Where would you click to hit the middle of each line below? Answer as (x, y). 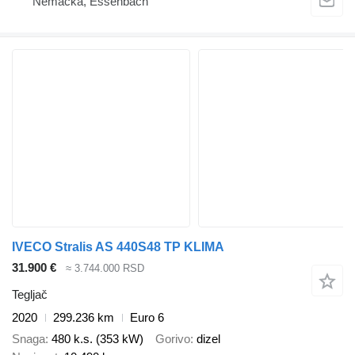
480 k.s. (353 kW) (97, 338)
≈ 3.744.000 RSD (105, 268)
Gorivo (173, 338)
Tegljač (30, 295)
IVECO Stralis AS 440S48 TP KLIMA (118, 246)
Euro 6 (147, 318)
